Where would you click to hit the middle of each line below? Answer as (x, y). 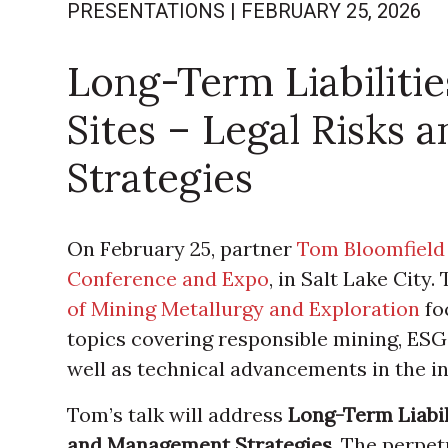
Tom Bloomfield (371, 248)
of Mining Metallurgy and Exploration (244, 308)
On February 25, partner (182, 248)
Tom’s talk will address (178, 414)
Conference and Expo (168, 278)
